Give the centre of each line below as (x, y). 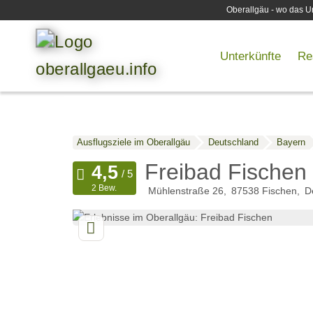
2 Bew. (104, 188)
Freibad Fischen (225, 172)
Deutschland (233, 143)
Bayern (291, 143)
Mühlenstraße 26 (185, 191)
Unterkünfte (250, 56)
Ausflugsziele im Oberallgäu (133, 143)
